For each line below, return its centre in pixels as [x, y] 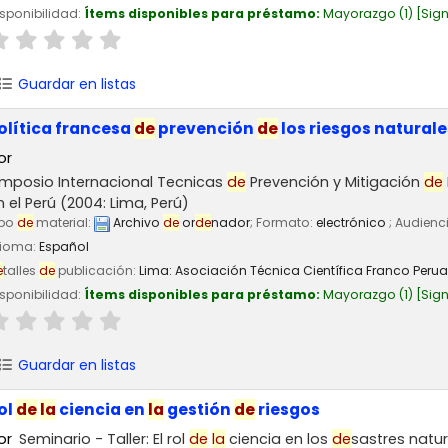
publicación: [97, 271]
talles [21, 271]
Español [64, 247]
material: [63, 223]
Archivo [136, 223]
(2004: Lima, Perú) [122, 203]
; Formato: [283, 223]
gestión [199, 409]
